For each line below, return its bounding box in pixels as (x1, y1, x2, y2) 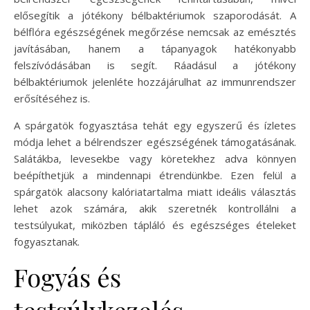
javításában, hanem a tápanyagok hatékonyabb (14, 41, 296, 55)
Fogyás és (14, 259, 121, 293)
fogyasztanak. (14, 234, 80, 248)
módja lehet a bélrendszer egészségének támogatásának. (14, 134, 296, 149)
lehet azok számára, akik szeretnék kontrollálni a (14, 201, 296, 215)
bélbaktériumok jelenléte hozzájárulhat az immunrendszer (14, 74, 296, 89)
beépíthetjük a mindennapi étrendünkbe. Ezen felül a (14, 167, 296, 182)
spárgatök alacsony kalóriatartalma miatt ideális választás (14, 184, 296, 199)
